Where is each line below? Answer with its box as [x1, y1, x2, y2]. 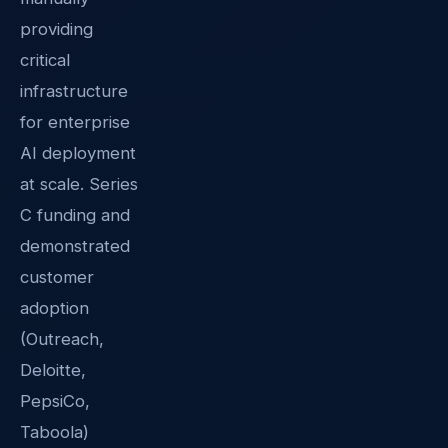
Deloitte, [20, 359, 86, 380]
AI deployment [20, 142, 136, 163]
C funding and [20, 204, 130, 225]
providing [20, 18, 93, 39]
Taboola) [20, 421, 89, 442]
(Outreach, [20, 328, 104, 349]
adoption [20, 297, 89, 318]
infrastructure [20, 80, 128, 101]
